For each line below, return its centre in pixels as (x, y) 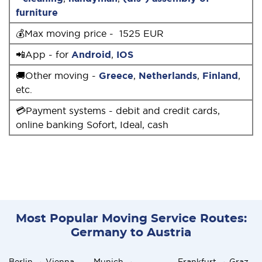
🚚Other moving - (57, 75)
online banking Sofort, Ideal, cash (92, 124)
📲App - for (44, 54)
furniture (37, 12)
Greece (116, 75)
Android (91, 54)
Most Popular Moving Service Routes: (131, 218)
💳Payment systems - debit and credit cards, (118, 110)
